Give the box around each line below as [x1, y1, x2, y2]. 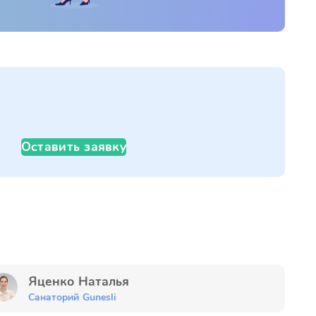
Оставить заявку [20, 138, 126, 155]
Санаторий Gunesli [28, 291, 117, 304]
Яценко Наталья [37, 273, 130, 290]
